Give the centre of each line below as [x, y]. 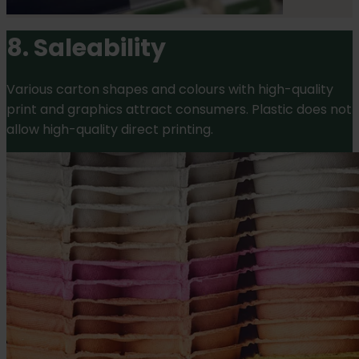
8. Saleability [86, 48]
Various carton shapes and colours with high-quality [170, 90]
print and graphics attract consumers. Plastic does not [179, 110]
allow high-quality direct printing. [110, 130]
